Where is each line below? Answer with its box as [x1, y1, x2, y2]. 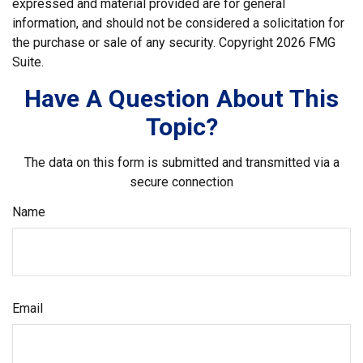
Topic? [145, 112, 218, 141]
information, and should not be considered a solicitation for [12, 15, 344, 31]
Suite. [12, 53, 44, 70]
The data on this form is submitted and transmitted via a [23, 154, 340, 170]
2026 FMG [276, 34, 335, 50]
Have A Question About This [24, 83, 339, 113]
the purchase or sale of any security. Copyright [12, 34, 276, 50]
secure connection [130, 173, 233, 190]
